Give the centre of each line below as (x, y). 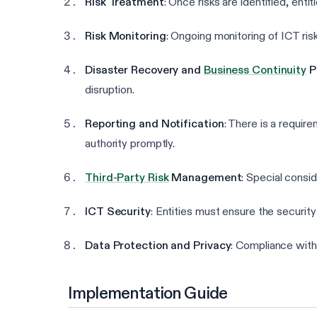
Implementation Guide (148, 293)
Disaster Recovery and (144, 70)
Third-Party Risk (127, 178)
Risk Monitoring (126, 36)
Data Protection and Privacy (158, 246)
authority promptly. (130, 144)
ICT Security (118, 212)
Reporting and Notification (155, 124)
